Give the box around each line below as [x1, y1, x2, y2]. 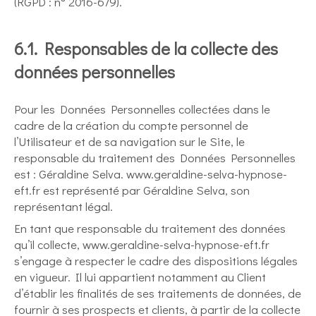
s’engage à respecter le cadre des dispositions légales [14, 253, 298, 269]
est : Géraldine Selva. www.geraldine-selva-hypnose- [14, 166, 287, 182]
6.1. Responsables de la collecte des [14, 37, 278, 59]
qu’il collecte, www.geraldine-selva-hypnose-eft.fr [14, 236, 269, 253]
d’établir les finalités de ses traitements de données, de [14, 285, 301, 301]
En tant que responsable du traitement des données [14, 220, 286, 236]
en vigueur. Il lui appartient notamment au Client [14, 269, 266, 285]
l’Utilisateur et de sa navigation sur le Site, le [14, 133, 245, 150]
